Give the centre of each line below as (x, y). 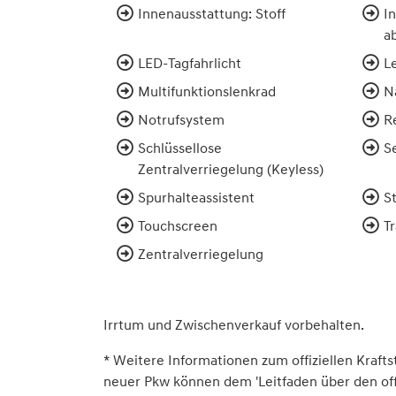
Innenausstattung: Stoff (212, 13)
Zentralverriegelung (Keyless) (231, 168)
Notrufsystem (181, 119)
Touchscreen (178, 225)
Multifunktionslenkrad (207, 91)
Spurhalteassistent (196, 197)
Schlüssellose (180, 147)
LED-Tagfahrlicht (190, 62)
